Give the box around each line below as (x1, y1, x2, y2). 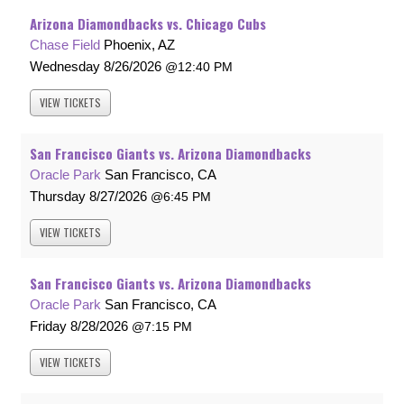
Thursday (30, 188, 86, 205)
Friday (30, 318, 67, 335)
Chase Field (30, 37, 100, 53)
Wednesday (30, 59, 100, 75)
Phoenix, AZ (104, 37, 175, 53)
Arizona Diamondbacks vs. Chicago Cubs (30, 14, 266, 34)
